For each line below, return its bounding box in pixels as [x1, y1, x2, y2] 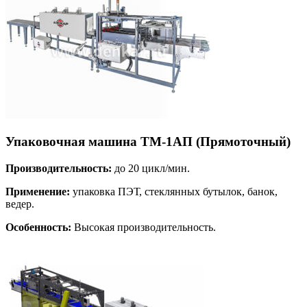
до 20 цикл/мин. [112, 162, 190, 174]
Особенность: [5, 221, 71, 233]
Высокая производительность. [71, 221, 216, 233]
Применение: [5, 185, 70, 197]
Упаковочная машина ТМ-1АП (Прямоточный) [5, 134, 291, 149]
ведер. [5, 197, 34, 210]
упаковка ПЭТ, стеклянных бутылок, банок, [70, 185, 278, 197]
